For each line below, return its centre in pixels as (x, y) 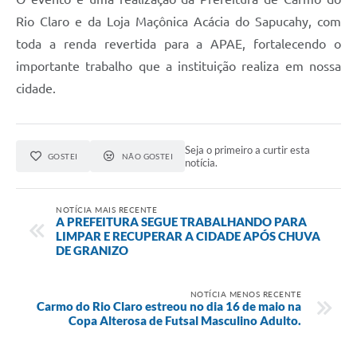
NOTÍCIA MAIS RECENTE (106, 209)
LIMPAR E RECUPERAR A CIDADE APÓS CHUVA (188, 235)
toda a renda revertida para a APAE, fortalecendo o (178, 43)
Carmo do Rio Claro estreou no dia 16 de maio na (169, 306)
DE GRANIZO (92, 250)
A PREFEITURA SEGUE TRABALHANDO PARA (181, 221)
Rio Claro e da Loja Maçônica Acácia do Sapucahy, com (178, 21)
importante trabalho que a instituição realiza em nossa (178, 66)
